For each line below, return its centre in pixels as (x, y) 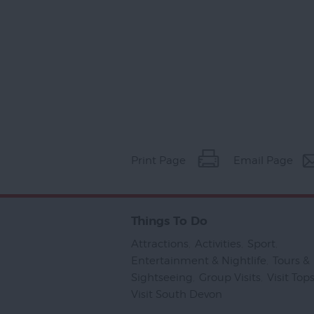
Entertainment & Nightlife (199, 260)
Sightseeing (162, 277)
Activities (218, 244)
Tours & (291, 260)
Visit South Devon (177, 294)
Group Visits (230, 277)
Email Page (263, 160)
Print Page (158, 160)
